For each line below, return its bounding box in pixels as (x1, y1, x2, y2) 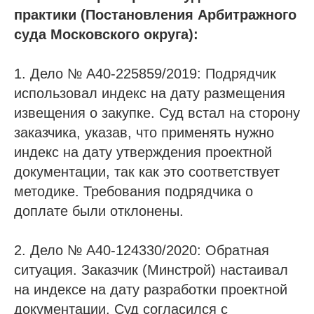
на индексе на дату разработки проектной (14, 281, 287, 297)
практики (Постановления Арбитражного (14, 6, 296, 22)
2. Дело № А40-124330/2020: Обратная (14, 242, 269, 258)
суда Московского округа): (14, 26, 198, 42)
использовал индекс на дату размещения (14, 85, 285, 101)
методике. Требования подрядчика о (14, 183, 253, 199)
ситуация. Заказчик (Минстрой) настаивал (14, 261, 288, 278)
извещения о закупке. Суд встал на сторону (14, 104, 300, 121)
